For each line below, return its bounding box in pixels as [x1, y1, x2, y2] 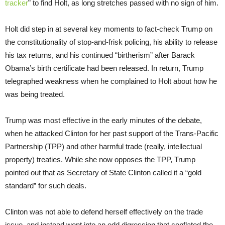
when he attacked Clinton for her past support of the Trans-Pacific [5, 129, 218, 138]
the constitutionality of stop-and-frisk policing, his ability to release [5, 37, 217, 46]
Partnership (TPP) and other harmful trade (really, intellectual [5, 142, 202, 151]
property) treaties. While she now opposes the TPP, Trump [5, 155, 195, 164]
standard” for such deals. [5, 181, 86, 190]
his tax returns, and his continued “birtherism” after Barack [5, 50, 195, 59]
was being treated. [5, 89, 65, 98]
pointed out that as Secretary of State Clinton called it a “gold [5, 168, 201, 177]
